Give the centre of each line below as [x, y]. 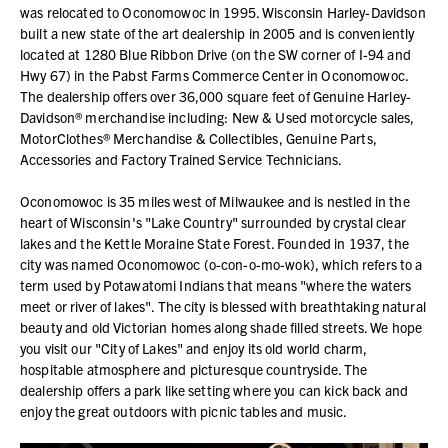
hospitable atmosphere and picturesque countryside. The [194, 368]
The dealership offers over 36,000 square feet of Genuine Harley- [215, 95]
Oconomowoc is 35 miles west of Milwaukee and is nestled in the [215, 200]
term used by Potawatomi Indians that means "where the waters [216, 284]
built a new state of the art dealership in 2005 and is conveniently [217, 32]
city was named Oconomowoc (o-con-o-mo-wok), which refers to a [221, 263]
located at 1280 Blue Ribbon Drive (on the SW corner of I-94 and [215, 53]
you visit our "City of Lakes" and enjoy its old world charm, [194, 347]
